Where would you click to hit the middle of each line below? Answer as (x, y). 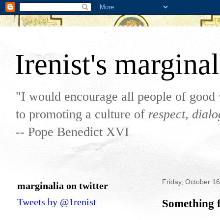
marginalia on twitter (63, 186)
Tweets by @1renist (57, 202)
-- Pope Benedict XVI (72, 132)
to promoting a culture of (82, 114)
